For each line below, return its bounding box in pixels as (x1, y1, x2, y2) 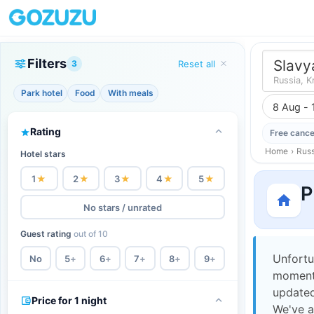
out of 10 (74, 228, 108, 239)
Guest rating (20, 228, 74, 239)
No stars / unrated (83, 201, 162, 213)
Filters (27, 56, 67, 71)
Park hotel (21, 88, 62, 98)
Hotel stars (20, 149, 66, 159)
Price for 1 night (32, 294, 107, 306)
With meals (108, 88, 153, 98)
